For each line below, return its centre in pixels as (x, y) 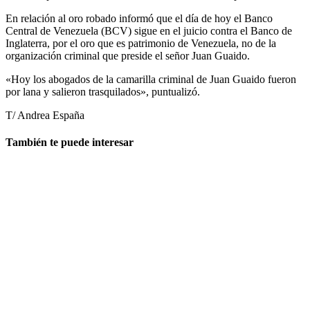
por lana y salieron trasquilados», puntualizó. (103, 91)
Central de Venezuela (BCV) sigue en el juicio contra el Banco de (149, 30)
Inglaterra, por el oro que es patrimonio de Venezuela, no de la (141, 43)
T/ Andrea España (45, 115)
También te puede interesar (70, 143)
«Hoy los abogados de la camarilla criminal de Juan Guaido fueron (151, 79)
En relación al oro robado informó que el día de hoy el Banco (139, 18)
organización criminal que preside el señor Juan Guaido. (128, 55)
